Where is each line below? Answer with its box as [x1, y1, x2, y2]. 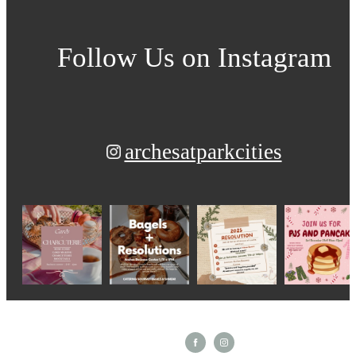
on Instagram [181, 41, 331, 73]
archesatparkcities [124, 140, 282, 164]
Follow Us [56, 41, 182, 73]
